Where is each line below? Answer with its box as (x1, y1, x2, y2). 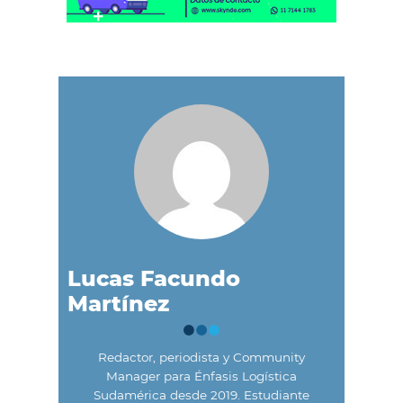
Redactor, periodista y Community (98, 350, 305, 365)
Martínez (67, 291, 169, 318)
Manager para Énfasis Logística (106, 369, 297, 384)
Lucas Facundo (67, 265, 240, 292)
